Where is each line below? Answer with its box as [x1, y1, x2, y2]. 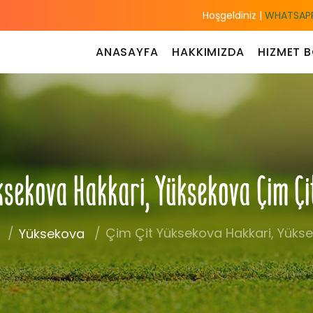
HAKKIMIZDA [172, 43, 245, 60]
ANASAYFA [95, 43, 159, 60]
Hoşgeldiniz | [203, 8, 263, 22]
